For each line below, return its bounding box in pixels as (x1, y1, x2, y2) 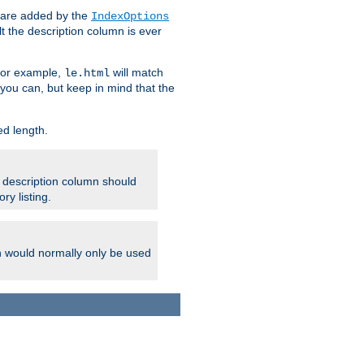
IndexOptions (91, 10, 169, 24)
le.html (64, 67, 110, 80)
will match (110, 66, 163, 80)
